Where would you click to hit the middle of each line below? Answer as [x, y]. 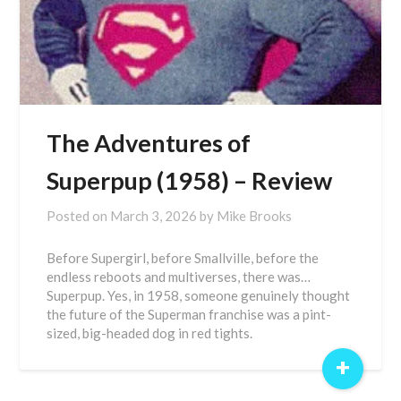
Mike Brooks [255, 216]
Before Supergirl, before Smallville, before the [183, 258]
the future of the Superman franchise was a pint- [189, 314]
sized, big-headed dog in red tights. [150, 333]
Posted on [79, 216]
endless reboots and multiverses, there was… [179, 277]
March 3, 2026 [154, 216]
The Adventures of [149, 143]
